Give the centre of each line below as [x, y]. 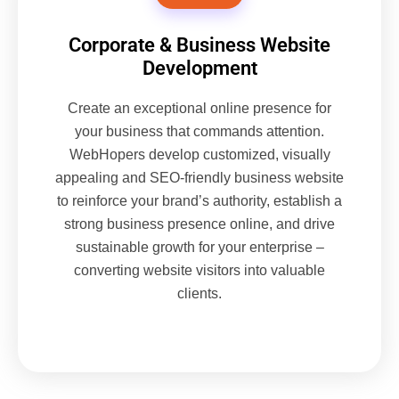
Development [199, 69]
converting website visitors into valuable [199, 271]
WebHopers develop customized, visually [199, 155]
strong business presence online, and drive [199, 224]
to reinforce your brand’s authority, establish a [199, 201]
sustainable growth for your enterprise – [199, 248]
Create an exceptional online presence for [199, 109]
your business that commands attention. [199, 132]
